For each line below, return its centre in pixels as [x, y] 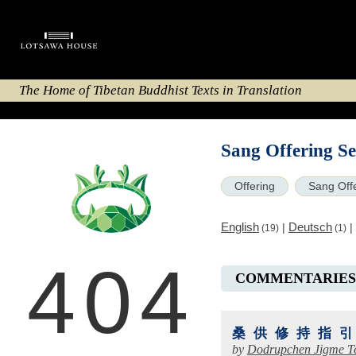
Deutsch [310, 227]
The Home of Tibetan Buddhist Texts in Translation [161, 90]
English [240, 227]
